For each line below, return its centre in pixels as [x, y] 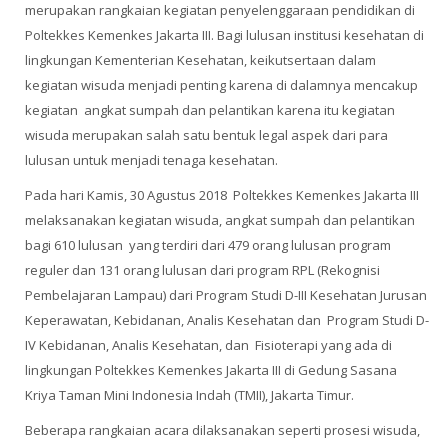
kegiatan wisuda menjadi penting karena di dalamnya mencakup [221, 84]
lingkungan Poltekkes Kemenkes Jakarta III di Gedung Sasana [211, 369]
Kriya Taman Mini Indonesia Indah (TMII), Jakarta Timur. [189, 394]
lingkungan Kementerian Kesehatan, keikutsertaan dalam [200, 59]
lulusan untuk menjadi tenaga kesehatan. [151, 159]
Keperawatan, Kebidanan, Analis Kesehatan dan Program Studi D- [227, 319]
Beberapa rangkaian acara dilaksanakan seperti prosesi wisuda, [222, 429]
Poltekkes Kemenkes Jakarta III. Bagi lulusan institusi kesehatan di [224, 34]
